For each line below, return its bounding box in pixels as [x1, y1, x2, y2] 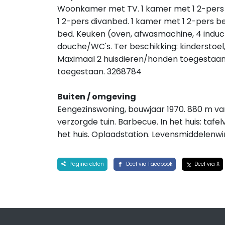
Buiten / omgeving [57, 91, 136, 102]
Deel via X [192, 160, 219, 168]
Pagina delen [67, 160, 104, 168]
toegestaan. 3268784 [57, 66, 142, 77]
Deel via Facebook [124, 160, 172, 168]
